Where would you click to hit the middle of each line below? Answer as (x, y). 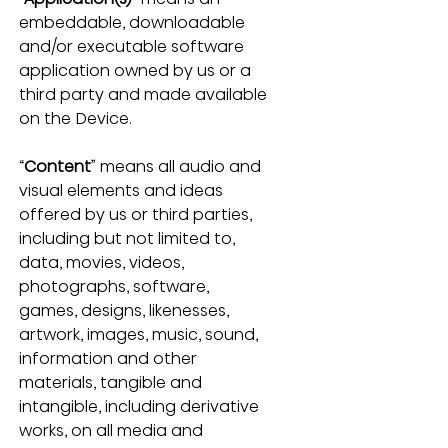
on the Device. (75, 118)
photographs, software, (115, 286)
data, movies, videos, (103, 262)
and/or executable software (133, 46)
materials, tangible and (112, 382)
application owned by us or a (136, 70)
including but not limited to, (128, 238)
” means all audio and (177, 166)
